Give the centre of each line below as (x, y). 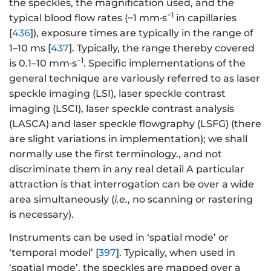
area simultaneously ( (62, 199)
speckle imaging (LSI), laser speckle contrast (117, 93)
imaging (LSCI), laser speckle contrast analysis (122, 108)
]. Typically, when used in (176, 253)
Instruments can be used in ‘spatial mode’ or (119, 238)
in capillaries (205, 18)
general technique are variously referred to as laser (135, 78)
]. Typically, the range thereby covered (162, 48)
